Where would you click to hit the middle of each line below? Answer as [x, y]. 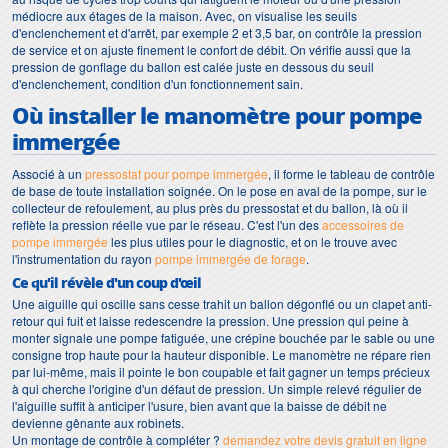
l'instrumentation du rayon [83, 258]
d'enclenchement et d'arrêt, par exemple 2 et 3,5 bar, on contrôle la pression [217, 32]
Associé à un [48, 173]
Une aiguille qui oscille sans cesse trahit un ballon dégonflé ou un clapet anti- [222, 303]
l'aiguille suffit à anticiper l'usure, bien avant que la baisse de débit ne [199, 405]
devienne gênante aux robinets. [98, 422]
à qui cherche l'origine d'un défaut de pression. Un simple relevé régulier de [217, 388]
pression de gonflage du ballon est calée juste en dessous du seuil [193, 66]
